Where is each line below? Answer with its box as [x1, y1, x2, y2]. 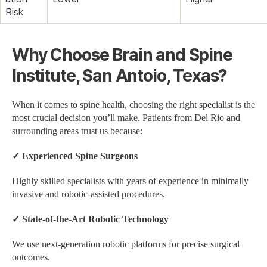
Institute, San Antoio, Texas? [12, 65, 228, 86]
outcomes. [12, 251, 50, 263]
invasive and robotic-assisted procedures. [12, 188, 165, 200]
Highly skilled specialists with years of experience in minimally [12, 175, 249, 187]
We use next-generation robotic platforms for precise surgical [12, 238, 240, 250]
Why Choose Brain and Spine [12, 44, 232, 65]
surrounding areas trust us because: [12, 125, 142, 137]
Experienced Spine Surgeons [20, 150, 138, 162]
